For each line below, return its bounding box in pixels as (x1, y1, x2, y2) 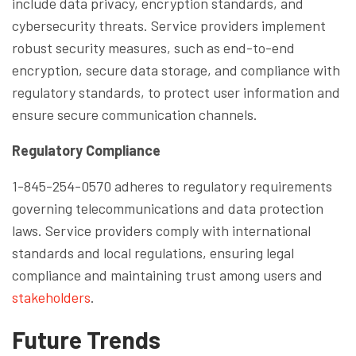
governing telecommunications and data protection (12, 199, 323, 217)
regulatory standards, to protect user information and (12, 83, 340, 101)
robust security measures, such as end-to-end (12, 38, 295, 56)
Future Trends (12, 324, 161, 354)
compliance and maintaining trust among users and (12, 265, 323, 284)
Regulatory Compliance (12, 141, 161, 159)
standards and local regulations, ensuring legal (12, 243, 294, 261)
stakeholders (12, 288, 91, 306)
